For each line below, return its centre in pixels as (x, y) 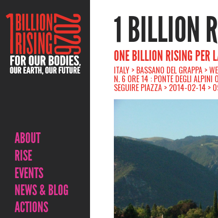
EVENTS (29, 173)
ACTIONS (31, 207)
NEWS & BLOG (42, 190)
